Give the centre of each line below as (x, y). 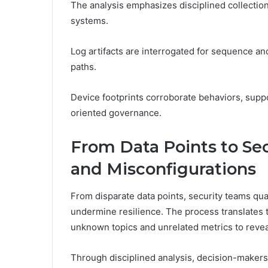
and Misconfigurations (163, 169)
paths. (83, 67)
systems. (89, 21)
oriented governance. (116, 113)
